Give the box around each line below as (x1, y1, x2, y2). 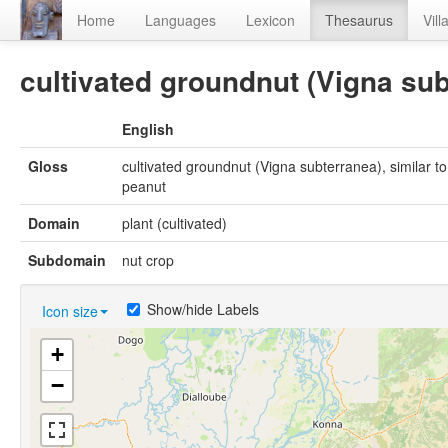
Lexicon (246, 10, 295, 30)
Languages (145, 10, 216, 30)
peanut (122, 176, 166, 197)
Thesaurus (325, 10, 393, 30)
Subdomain (28, 250, 106, 271)
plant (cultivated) (122, 213, 227, 234)
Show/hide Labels (147, 299, 259, 320)
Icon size (42, 301, 98, 322)
